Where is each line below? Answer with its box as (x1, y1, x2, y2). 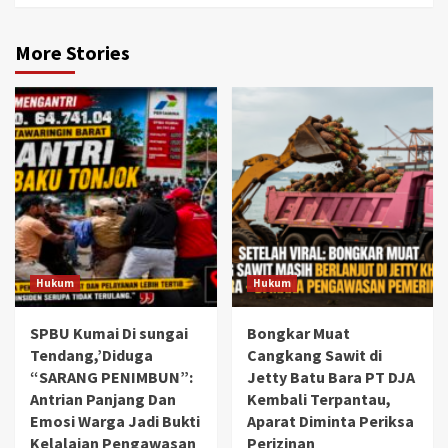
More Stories (15, 40, 130, 66)
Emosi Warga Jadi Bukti (30, 411, 200, 432)
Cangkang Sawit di (246, 345, 382, 366)
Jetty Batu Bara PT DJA (246, 367, 415, 388)
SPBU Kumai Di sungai (30, 323, 188, 344)
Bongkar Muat (246, 323, 350, 344)
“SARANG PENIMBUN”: (30, 367, 193, 388)
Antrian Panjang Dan (30, 389, 176, 410)
